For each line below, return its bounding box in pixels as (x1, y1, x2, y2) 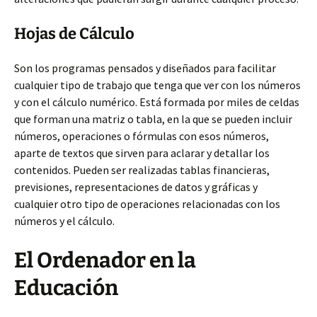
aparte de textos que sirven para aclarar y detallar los (14, 146, 270, 160)
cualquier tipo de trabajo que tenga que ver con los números (14, 78, 301, 92)
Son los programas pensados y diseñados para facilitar (14, 61, 276, 75)
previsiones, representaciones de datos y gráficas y (14, 180, 258, 194)
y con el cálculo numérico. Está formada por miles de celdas (14, 95, 299, 109)
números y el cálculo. (14, 214, 115, 228)
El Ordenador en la (14, 248, 196, 273)
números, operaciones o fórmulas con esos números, (14, 129, 269, 143)
